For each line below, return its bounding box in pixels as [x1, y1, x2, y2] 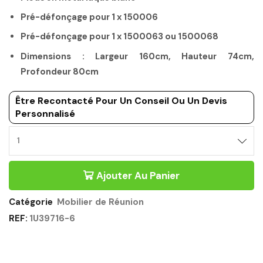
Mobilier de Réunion [57, 196, 144, 208]
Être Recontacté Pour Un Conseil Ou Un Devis [15, 95, 227, 107]
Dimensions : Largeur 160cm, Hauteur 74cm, [21, 50, 254, 62]
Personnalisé [15, 107, 75, 120]
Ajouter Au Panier [96, 169, 180, 183]
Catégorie [9, 196, 55, 208]
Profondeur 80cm [21, 65, 99, 77]
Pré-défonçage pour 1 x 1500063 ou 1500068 [21, 31, 218, 43]
